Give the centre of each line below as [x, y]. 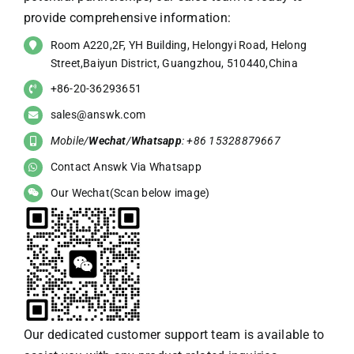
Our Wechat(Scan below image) [130, 192]
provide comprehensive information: [127, 17]
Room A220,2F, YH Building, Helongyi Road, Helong [179, 45]
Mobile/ [70, 140]
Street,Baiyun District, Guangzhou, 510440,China [174, 63]
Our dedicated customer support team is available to [174, 334]
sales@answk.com [98, 115]
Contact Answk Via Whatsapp [126, 166]
